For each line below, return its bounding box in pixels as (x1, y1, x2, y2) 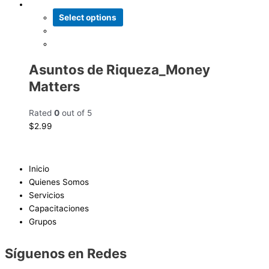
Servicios (29, 190, 64, 201)
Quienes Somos (29, 177, 89, 187)
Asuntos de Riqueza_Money (29, 61, 210, 78)
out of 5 (59, 107, 92, 118)
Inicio (29, 164, 49, 174)
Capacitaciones (29, 204, 89, 214)
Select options (59, 12, 117, 22)
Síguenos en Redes (5, 246, 127, 262)
